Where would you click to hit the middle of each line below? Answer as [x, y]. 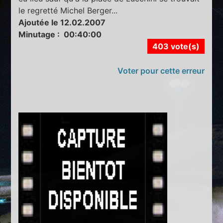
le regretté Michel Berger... [68, 11]
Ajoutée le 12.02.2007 [62, 23]
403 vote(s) [176, 47]
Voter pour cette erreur [161, 71]
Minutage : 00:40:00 [60, 35]
